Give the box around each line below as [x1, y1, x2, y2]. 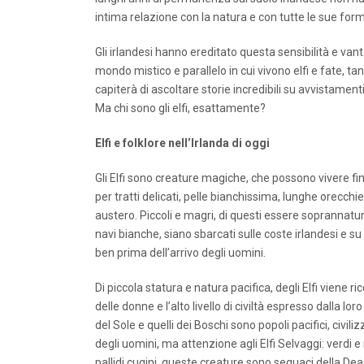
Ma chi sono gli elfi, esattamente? [95, 102, 266, 115]
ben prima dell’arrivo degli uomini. [95, 246, 266, 260]
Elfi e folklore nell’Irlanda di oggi [95, 136, 270, 150]
